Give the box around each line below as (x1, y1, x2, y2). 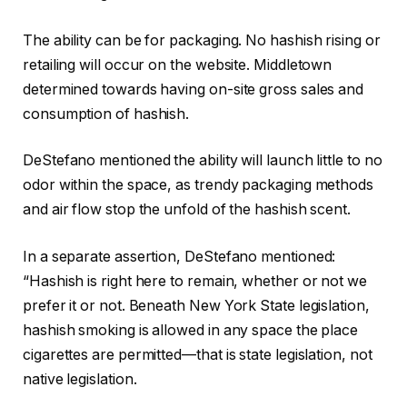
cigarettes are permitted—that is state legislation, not (23, 345, 372, 363)
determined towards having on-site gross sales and (23, 80, 364, 98)
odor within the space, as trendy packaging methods (23, 176, 374, 194)
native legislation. (23, 370, 137, 388)
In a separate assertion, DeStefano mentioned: (23, 247, 336, 265)
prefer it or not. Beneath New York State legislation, (23, 296, 370, 314)
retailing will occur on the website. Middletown (23, 55, 333, 74)
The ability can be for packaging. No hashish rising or (23, 31, 381, 49)
